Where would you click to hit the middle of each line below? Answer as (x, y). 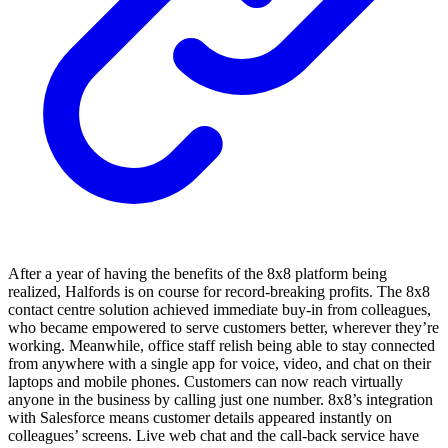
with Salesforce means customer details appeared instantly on (200, 417)
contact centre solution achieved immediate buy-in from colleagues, (219, 309)
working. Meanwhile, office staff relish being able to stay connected (221, 345)
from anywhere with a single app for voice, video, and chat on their (219, 363)
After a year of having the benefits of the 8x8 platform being (197, 273)
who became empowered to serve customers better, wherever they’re (223, 327)
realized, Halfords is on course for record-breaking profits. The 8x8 (219, 291)
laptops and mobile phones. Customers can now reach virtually (205, 381)
